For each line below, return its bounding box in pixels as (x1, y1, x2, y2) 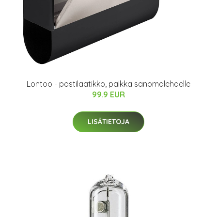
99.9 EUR (92, 90, 125, 99)
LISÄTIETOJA (88, 117, 129, 126)
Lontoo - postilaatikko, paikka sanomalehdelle (27, 79, 190, 89)
